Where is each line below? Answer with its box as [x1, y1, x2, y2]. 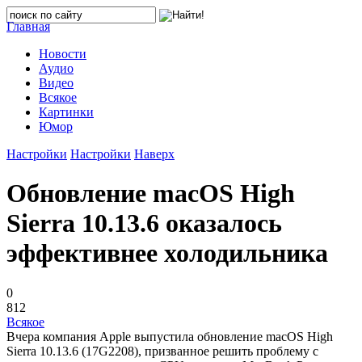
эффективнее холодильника [6, 238, 328, 268]
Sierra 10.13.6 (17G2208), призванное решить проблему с [6, 343, 318, 358]
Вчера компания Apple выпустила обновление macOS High [6, 329, 333, 343]
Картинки [39, 105, 94, 119]
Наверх [134, 147, 175, 161]
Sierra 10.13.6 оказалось [6, 208, 282, 238]
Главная [6, 19, 50, 33]
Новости [39, 47, 86, 61]
